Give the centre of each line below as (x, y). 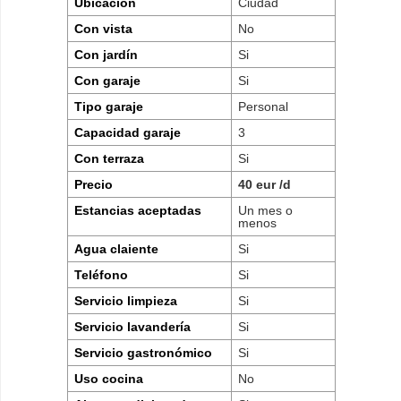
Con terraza (110, 158)
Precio (94, 184)
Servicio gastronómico (144, 352)
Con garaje (108, 80)
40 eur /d (265, 184)
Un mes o (266, 210)
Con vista (104, 28)
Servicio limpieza (126, 300)
